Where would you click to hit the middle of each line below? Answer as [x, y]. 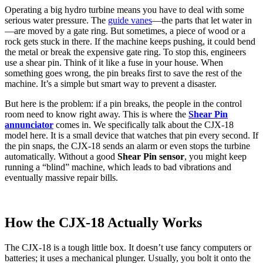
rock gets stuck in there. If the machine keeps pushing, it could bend [130, 41]
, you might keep [215, 156]
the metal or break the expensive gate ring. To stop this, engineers [125, 52]
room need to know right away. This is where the [97, 114]
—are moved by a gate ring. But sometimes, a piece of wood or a [125, 31]
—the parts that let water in [202, 20]
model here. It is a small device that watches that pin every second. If [131, 135]
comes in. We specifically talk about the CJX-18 [144, 124]
